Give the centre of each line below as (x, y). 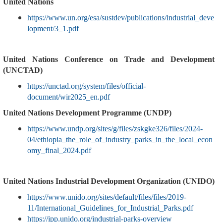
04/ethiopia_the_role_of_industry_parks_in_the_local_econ (120, 140)
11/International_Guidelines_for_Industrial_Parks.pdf (110, 208)
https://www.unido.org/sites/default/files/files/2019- (107, 197)
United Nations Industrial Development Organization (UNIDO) (109, 181)
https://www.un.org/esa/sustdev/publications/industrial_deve (121, 18)
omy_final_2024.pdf (59, 151)
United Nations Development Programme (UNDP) (87, 113)
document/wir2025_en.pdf (69, 97)
